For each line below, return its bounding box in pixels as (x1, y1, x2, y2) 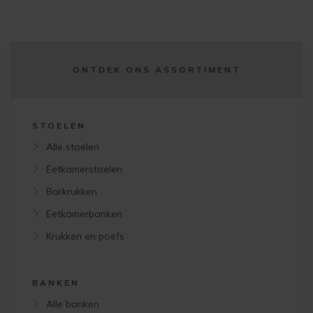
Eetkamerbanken (46, 208, 122, 221)
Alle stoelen (46, 140, 99, 154)
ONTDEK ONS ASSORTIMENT (72, 64, 241, 75)
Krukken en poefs (46, 230, 124, 243)
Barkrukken (46, 185, 97, 198)
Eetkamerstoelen (46, 163, 122, 176)
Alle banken (46, 298, 99, 311)
